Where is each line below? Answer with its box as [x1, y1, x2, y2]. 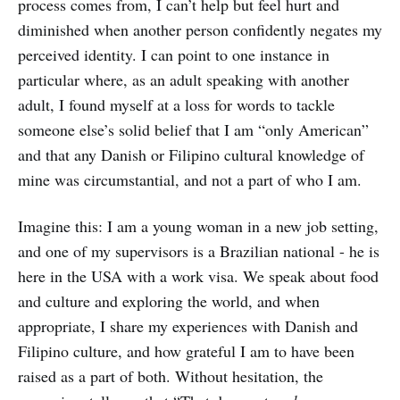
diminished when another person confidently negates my [18, 19, 382, 40]
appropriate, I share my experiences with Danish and [18, 315, 358, 337]
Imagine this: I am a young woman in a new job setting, [18, 215, 379, 237]
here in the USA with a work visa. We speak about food [18, 265, 379, 287]
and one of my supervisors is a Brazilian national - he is [18, 240, 379, 262]
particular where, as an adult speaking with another [18, 69, 349, 90]
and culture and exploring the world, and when [18, 290, 320, 312]
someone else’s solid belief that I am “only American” [18, 119, 369, 140]
